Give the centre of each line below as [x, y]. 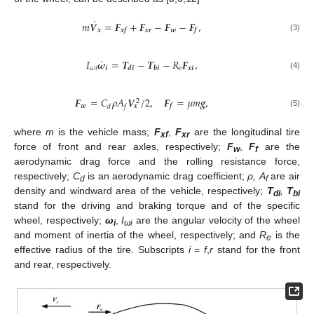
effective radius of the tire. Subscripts [101, 250]
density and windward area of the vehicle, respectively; [141, 191]
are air [284, 176]
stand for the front [257, 250]
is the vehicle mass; [104, 132]
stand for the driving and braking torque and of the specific [157, 206]
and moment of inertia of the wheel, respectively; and [137, 235]
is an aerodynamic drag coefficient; [166, 176]
